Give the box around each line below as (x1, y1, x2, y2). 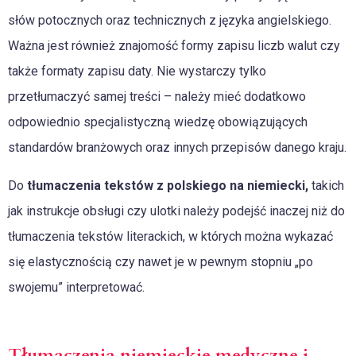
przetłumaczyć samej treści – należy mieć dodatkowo (8, 89, 306, 105)
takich (308, 178, 344, 194)
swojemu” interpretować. (8, 280, 145, 296)
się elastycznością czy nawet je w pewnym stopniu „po (8, 254, 313, 270)
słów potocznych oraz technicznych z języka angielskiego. (8, 13, 331, 29)
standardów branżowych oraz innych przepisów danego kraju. (8, 140, 346, 156)
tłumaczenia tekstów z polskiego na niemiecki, (27, 178, 308, 194)
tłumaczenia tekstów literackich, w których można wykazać (8, 229, 333, 245)
